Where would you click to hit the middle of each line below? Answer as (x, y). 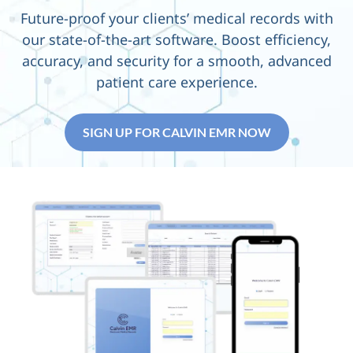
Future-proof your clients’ (104, 18)
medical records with (261, 18)
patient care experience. (176, 82)
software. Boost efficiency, (241, 39)
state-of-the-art (100, 39)
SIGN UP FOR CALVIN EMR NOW (176, 132)
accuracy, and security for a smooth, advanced (176, 60)
